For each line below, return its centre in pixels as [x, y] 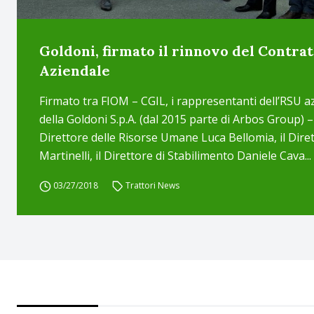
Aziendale [75, 70]
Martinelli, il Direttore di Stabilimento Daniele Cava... [175, 156]
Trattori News [153, 185]
